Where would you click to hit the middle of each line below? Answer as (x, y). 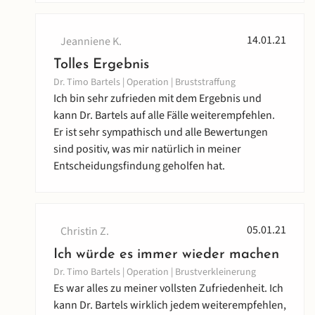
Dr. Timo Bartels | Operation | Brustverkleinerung (155, 272)
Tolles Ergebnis (101, 65)
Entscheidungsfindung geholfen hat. (139, 166)
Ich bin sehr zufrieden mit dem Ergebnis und (157, 99)
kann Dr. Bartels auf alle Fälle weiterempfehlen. (164, 116)
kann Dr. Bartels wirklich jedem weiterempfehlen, (170, 306)
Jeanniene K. (91, 42)
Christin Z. (85, 232)
